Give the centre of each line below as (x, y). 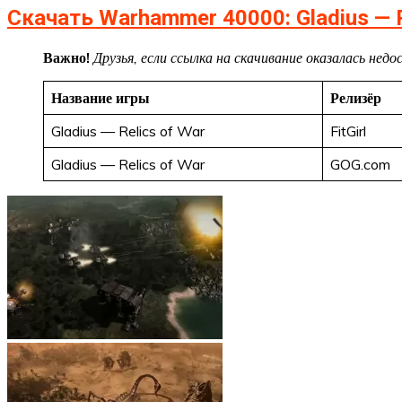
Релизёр (356, 97)
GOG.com (360, 164)
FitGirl (348, 131)
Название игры (100, 97)
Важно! (68, 57)
